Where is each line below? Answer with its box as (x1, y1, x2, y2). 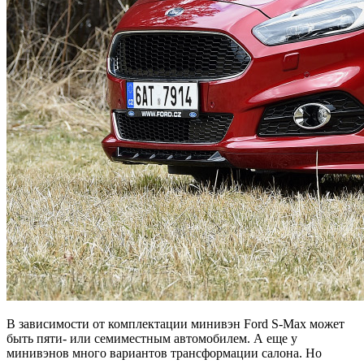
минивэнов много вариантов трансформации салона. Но (6, 346, 322, 361)
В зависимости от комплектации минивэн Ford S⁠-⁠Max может (6, 317, 344, 331)
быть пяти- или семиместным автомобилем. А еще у (6, 331, 297, 346)
